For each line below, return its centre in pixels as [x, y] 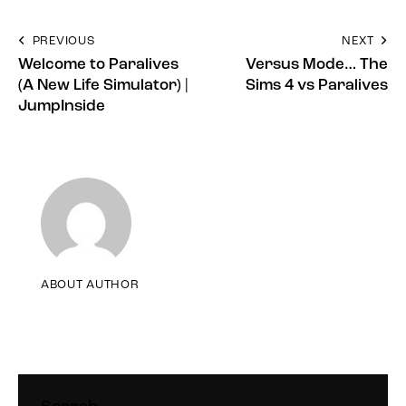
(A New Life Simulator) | [103, 86]
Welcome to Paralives [98, 65]
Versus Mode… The [317, 65]
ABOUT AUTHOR [90, 285]
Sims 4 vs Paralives [317, 86]
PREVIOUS [63, 42]
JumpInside [62, 107]
